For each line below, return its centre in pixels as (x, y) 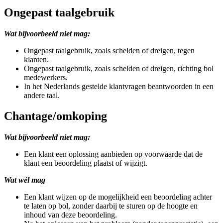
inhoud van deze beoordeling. (70, 215)
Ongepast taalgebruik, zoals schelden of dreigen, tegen (109, 50)
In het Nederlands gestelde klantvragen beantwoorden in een (119, 86)
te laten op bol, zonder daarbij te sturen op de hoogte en (111, 206)
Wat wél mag (25, 180)
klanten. (36, 59)
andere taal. (42, 95)
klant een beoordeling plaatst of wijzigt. (86, 163)
